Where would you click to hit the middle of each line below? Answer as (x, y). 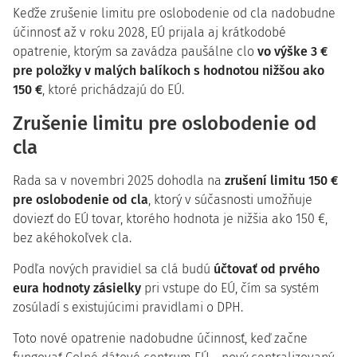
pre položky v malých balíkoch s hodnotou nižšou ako (169, 71)
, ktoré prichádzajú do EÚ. (113, 90)
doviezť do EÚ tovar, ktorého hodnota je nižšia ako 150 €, (170, 219)
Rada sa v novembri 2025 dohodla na (117, 180)
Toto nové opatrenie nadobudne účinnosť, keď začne (160, 338)
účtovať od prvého (267, 269)
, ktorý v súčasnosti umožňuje (230, 200)
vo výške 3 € (292, 51)
